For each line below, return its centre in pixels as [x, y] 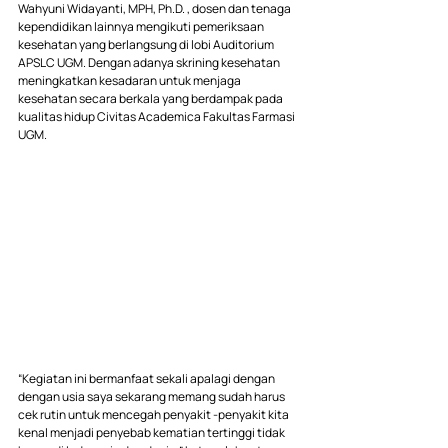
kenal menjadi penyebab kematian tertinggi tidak [152, 432]
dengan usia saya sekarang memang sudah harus [152, 396]
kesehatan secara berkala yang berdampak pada [151, 99]
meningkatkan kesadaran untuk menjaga [130, 81]
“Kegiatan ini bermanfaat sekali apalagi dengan [147, 378]
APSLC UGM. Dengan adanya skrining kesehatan [150, 63]
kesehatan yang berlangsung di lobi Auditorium [147, 45]
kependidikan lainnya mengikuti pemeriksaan [142, 27]
